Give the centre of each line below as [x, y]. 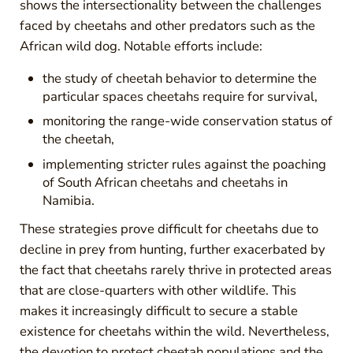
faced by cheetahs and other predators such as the [167, 25]
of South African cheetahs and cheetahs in [165, 182]
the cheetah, [79, 139]
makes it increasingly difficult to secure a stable [158, 310]
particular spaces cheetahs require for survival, [180, 96]
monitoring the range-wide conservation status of [188, 121]
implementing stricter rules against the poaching [185, 164]
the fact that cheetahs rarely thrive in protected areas [175, 269]
